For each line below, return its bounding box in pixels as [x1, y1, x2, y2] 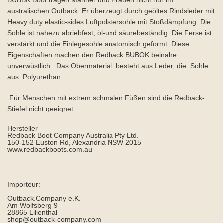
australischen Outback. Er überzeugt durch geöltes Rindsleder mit [7, 7, 215, 15]
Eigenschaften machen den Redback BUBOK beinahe [7, 51, 177, 59]
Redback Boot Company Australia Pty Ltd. [7, 131, 139, 140]
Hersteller [7, 124, 38, 133]
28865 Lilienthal [7, 208, 57, 217]
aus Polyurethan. [7, 73, 65, 81]
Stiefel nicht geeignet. [7, 105, 75, 113]
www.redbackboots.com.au [7, 145, 92, 154]
